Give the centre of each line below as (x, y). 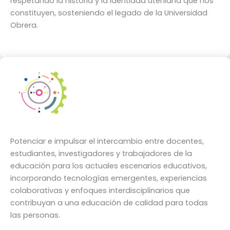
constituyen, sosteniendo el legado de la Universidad (109, 13)
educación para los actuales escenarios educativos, (109, 166)
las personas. (35, 215)
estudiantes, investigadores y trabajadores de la (101, 153)
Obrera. (24, 25)
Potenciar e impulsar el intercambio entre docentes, (107, 141)
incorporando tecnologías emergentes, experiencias (109, 178)
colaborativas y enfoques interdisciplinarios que (100, 190)
